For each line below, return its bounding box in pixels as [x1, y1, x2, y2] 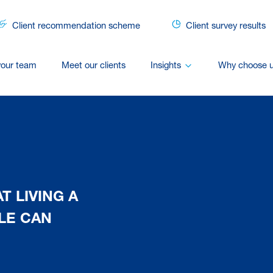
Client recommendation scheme [12, 21, 141, 31]
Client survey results [185, 21, 266, 31]
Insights [151, 61, 182, 71]
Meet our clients [62, 61, 126, 71]
